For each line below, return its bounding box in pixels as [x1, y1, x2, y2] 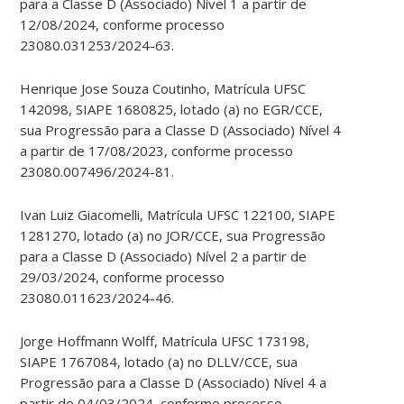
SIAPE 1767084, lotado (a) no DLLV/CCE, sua [20, 353, 298, 372]
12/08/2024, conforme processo [20, 15, 225, 34]
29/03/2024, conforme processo [20, 268, 225, 287]
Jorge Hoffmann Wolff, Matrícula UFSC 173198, [20, 332, 310, 351]
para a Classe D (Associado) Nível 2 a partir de [20, 247, 308, 266]
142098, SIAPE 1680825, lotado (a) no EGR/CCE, [20, 100, 324, 119]
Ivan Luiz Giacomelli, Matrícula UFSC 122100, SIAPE [20, 206, 336, 225]
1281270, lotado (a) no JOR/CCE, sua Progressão [20, 226, 326, 245]
